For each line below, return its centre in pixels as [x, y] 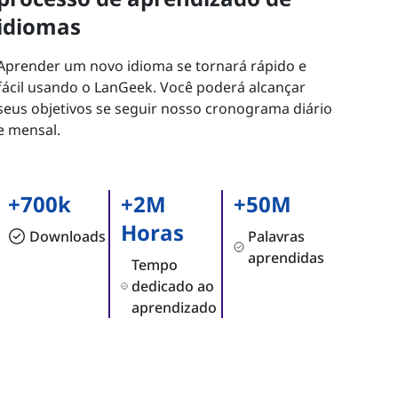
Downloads [68, 237]
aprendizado [174, 308]
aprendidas [287, 258]
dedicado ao [172, 287]
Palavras [277, 237]
